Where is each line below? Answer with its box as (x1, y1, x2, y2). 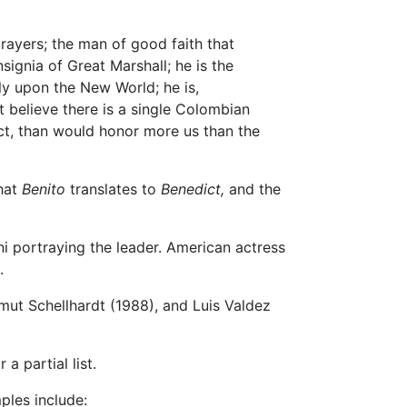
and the (224, 179, 281, 198)
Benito (22, 179, 65, 198)
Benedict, (161, 179, 224, 198)
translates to (65, 179, 161, 198)
